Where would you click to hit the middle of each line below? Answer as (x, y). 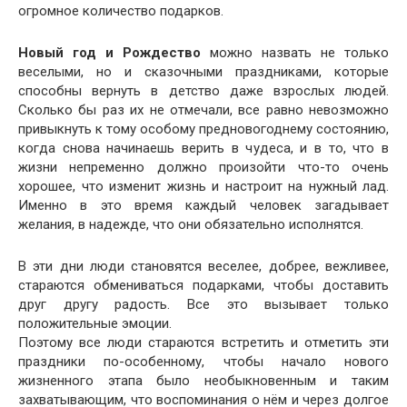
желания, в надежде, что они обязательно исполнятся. (191, 224)
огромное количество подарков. (121, 11)
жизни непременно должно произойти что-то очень (203, 167)
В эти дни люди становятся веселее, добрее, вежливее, (203, 266)
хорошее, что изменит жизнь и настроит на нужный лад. (203, 186)
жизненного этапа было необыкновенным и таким (203, 381)
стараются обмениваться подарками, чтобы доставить (203, 285)
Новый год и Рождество (109, 53)
